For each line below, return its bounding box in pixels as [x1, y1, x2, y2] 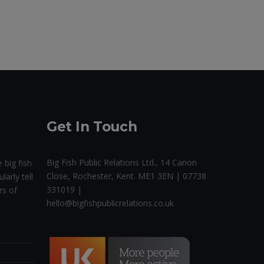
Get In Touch [47, 118, 137, 136]
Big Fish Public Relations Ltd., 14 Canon [47, 157, 197, 169]
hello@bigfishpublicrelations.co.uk [47, 197, 174, 209]
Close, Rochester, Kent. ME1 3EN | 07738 [47, 170, 206, 182]
